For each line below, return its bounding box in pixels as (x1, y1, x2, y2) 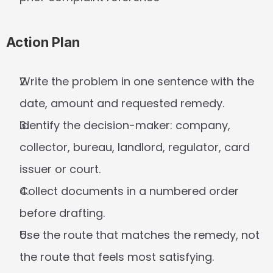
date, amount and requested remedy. (19, 96, 224, 111)
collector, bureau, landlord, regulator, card (19, 140, 250, 155)
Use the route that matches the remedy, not (19, 227, 260, 243)
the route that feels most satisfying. (19, 249, 214, 264)
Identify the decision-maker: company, (19, 118, 230, 133)
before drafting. (19, 205, 105, 221)
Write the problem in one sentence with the (19, 74, 254, 89)
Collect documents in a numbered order (19, 183, 239, 199)
